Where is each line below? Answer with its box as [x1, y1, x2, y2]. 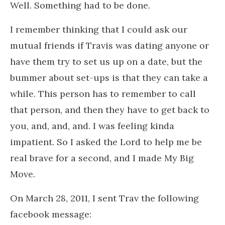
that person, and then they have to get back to [10, 103, 209, 116]
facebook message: [10, 208, 91, 220]
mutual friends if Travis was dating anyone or [10, 39, 209, 51]
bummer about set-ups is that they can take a [10, 71, 208, 83]
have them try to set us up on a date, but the [10, 55, 202, 67]
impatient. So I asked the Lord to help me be [10, 136, 202, 148]
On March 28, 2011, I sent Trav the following [10, 192, 199, 204]
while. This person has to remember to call [10, 87, 196, 99]
